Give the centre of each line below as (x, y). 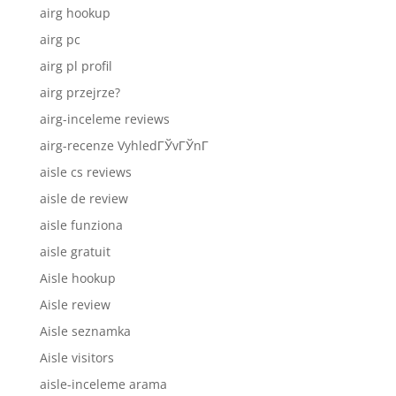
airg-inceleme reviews (104, 118)
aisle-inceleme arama (103, 384)
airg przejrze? (80, 92)
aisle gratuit (75, 251)
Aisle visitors (76, 357)
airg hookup (75, 12)
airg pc (60, 39)
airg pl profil (76, 65)
